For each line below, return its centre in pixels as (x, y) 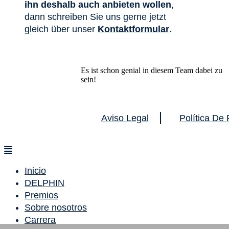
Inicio (35, 171)
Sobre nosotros (56, 208)
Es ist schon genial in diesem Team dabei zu (152, 70)
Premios (41, 195)
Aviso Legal (125, 118)
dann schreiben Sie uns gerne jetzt (95, 17)
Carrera (40, 220)
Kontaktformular (133, 29)
